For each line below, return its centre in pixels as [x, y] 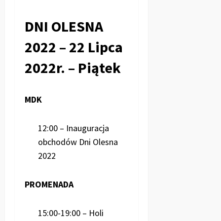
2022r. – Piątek [73, 67]
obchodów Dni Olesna [78, 142]
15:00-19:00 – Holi [71, 213]
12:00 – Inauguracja [74, 128]
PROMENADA [49, 184]
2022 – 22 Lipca [74, 47]
